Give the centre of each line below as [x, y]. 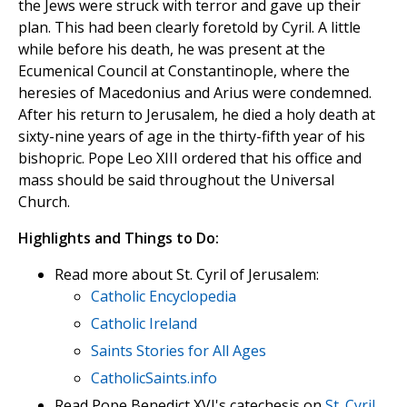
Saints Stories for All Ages [179, 351]
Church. [44, 202]
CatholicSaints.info [154, 378]
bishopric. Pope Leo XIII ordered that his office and [190, 159]
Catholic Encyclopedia [164, 297]
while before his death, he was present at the [172, 50]
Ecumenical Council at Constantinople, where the [184, 71]
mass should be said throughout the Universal [176, 180]
